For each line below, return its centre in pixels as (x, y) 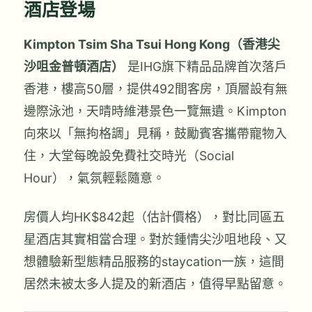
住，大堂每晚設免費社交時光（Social (129, 156)
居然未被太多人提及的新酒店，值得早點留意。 (155, 283)
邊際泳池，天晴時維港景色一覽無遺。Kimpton (155, 111)
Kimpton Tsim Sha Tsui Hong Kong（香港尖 (152, 45)
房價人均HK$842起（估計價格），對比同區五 (154, 217)
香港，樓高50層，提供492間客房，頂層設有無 (156, 89)
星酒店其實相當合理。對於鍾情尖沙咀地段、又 (155, 239)
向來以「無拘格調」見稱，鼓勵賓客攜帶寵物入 (155, 134)
